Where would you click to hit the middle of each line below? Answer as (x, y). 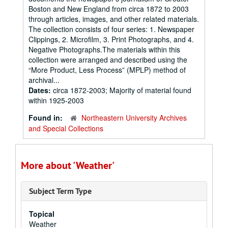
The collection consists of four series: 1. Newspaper (111, 29)
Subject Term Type (60, 191)
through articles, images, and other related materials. (114, 19)
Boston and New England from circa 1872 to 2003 (109, 9)
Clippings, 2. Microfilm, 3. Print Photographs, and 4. (111, 39)
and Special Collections (66, 128)
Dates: (41, 90)
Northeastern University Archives (134, 118)
